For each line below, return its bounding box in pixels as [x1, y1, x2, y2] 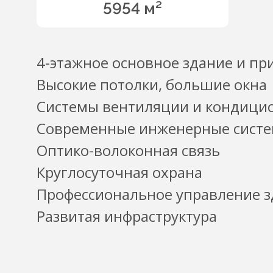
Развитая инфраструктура [37, 206, 217, 226]
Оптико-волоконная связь [37, 140, 220, 160]
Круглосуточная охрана [37, 162, 202, 182]
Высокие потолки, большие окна [37, 74, 267, 94]
